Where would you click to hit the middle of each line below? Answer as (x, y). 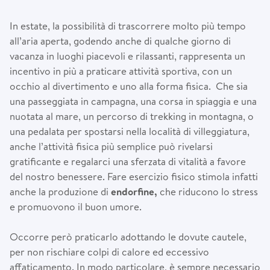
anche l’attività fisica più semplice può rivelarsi (111, 146)
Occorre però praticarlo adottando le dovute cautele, (128, 236)
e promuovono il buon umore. (76, 206)
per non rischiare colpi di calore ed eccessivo (109, 251)
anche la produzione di (60, 191)
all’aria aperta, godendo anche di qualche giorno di (120, 40)
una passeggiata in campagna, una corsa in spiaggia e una (133, 101)
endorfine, (135, 191)
